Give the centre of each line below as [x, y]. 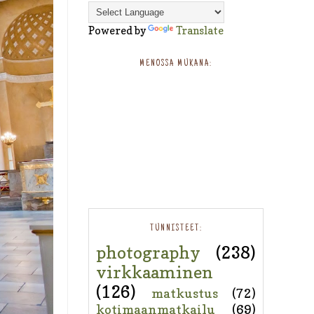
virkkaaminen [155, 272]
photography [148, 252]
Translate [200, 31]
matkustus [184, 293]
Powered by [118, 31]
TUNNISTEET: [176, 228]
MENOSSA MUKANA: [176, 64]
